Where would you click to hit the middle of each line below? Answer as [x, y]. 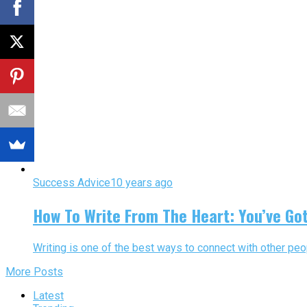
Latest [48, 296]
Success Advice [72, 183]
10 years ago [142, 183]
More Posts [34, 272]
